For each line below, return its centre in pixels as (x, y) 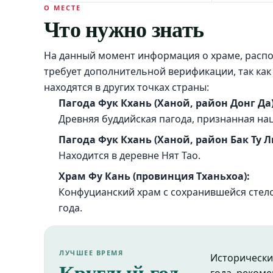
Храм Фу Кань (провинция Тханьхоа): (154, 176)
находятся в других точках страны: (126, 87)
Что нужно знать (124, 29)
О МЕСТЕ (62, 8)
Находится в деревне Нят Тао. (129, 155)
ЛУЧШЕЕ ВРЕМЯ (91, 253)
